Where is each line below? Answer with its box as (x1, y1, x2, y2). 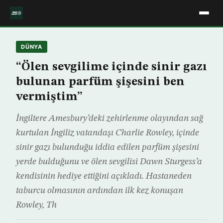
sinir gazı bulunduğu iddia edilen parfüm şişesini (16, 143, 199, 152)
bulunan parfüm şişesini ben (16, 76, 185, 88)
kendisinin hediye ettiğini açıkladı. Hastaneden (16, 172, 192, 181)
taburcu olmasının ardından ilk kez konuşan (16, 186, 183, 195)
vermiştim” (16, 91, 83, 103)
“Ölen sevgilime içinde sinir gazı (16, 61, 207, 73)
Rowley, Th (16, 201, 57, 210)
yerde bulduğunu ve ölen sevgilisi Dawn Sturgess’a (16, 157, 202, 166)
